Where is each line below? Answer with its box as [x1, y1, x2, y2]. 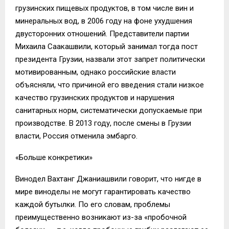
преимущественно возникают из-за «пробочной [15, 212, 187, 222]
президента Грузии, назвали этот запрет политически [15, 54, 205, 64]
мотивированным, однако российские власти [15, 67, 176, 77]
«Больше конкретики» [15, 152, 93, 162]
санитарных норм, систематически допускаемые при [15, 105, 202, 115]
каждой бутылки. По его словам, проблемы [15, 199, 170, 209]
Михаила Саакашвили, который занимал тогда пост [15, 41, 198, 51]
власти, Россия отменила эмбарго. [15, 131, 138, 141]
